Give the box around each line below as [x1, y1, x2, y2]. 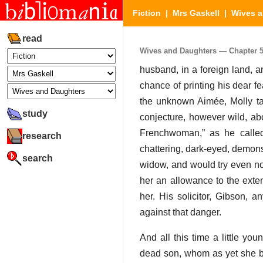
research [22, 130, 62, 141]
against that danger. [140, 207, 221, 218]
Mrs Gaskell [173, 8, 220, 18]
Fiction [133, 8, 161, 18]
